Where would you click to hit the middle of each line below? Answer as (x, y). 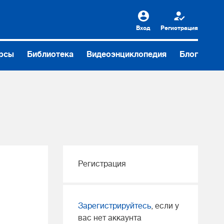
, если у (165, 206)
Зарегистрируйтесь (114, 206)
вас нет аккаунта (110, 218)
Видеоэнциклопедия (127, 54)
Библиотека (50, 54)
